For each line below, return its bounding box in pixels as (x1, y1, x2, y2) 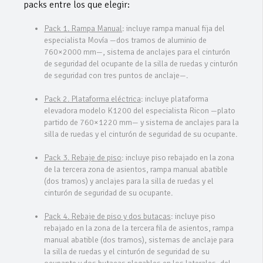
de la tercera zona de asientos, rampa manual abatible (44, 164, 228, 175)
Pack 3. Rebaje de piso (44, 153, 122, 163)
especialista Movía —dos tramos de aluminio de (44, 35, 207, 46)
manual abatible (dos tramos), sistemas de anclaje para (44, 235, 234, 245)
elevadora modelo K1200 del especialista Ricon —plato (44, 106, 235, 116)
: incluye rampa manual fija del (122, 23, 225, 34)
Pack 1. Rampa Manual (44, 23, 122, 34)
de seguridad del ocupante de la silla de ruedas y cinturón (44, 59, 238, 69)
